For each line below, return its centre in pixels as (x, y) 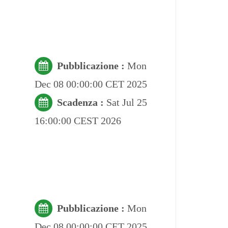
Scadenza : (81, 102)
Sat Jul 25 (126, 102)
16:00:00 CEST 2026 (78, 120)
